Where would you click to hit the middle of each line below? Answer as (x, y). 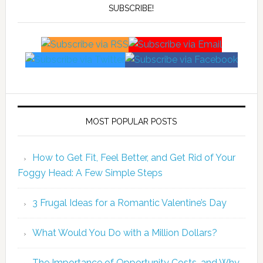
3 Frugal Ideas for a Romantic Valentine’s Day (129, 203)
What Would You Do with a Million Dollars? (124, 233)
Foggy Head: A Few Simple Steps (90, 173)
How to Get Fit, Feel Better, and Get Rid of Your (134, 158)
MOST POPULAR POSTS (131, 122)
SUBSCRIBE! (131, 8)
